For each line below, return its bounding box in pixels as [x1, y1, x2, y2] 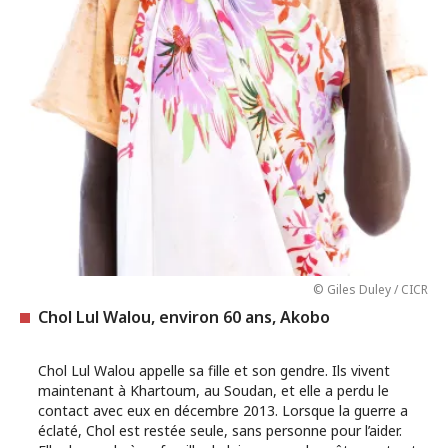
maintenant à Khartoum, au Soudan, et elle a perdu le [38, 380, 389, 400]
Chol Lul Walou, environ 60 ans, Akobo [38, 305, 330, 328]
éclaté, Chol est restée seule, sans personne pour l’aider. [38, 420, 402, 440]
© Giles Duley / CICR [313, 280, 428, 298]
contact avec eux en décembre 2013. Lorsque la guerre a [38, 400, 408, 420]
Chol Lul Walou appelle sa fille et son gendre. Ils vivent [38, 360, 390, 380]
